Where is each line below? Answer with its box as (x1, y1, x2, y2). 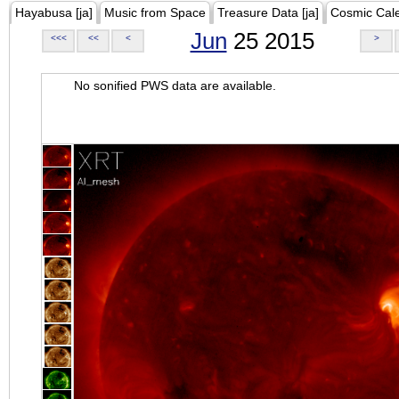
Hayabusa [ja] (15, 5, 93, 20)
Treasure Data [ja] (217, 5, 319, 20)
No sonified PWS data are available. (74, 78, 276, 93)
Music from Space (104, 5, 206, 20)
